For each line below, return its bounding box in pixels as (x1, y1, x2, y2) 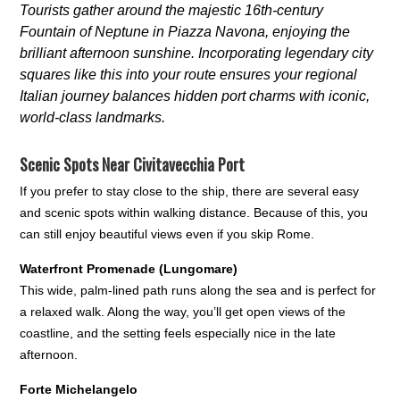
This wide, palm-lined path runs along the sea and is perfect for (20, 283, 377, 298)
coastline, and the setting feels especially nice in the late (20, 326, 337, 341)
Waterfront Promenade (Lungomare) (20, 262, 238, 277)
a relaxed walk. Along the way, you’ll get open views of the (20, 304, 346, 320)
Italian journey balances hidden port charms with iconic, (20, 88, 371, 104)
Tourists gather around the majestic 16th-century (20, 3, 324, 19)
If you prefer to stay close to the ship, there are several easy (20, 184, 360, 199)
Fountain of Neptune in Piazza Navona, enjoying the (20, 24, 351, 40)
